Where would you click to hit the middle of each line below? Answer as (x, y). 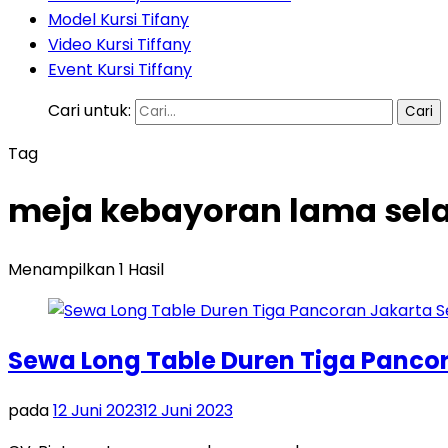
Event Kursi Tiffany (120, 69)
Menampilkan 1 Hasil (86, 269)
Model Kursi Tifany (118, 19)
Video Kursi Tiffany (119, 44)
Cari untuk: (89, 110)
